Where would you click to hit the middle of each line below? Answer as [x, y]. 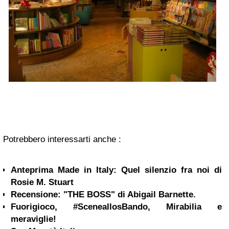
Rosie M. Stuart [42, 182]
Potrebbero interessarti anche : [62, 139]
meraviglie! [33, 219]
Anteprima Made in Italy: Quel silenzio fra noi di [116, 170]
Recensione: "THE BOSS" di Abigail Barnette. [103, 194]
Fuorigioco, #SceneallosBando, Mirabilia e [116, 207]
